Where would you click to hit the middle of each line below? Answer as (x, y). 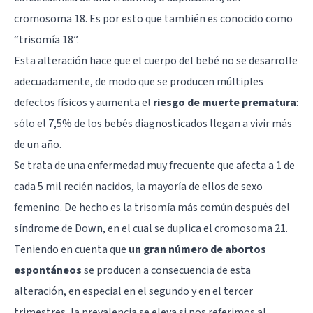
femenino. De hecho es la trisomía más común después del (152, 207)
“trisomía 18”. (46, 39)
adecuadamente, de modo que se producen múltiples (139, 81)
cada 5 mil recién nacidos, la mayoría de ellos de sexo (138, 186)
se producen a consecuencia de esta (166, 270)
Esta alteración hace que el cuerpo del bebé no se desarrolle (156, 60)
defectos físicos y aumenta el (83, 102)
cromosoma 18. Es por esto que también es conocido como (153, 19)
